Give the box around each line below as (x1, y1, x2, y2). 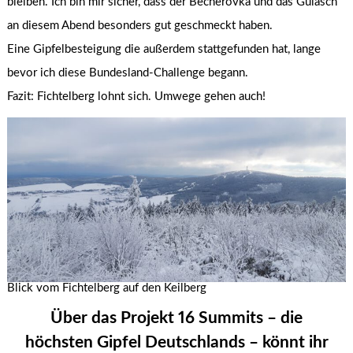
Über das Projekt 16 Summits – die (50, 310, 303, 327)
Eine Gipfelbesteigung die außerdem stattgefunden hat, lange (7, 43, 321, 55)
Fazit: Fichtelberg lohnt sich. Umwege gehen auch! (7, 90, 266, 102)
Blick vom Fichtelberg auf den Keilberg (7, 281, 207, 294)
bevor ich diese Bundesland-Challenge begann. (7, 66, 249, 79)
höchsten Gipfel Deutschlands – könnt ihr (24, 334, 329, 351)
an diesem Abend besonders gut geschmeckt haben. (7, 19, 273, 32)
